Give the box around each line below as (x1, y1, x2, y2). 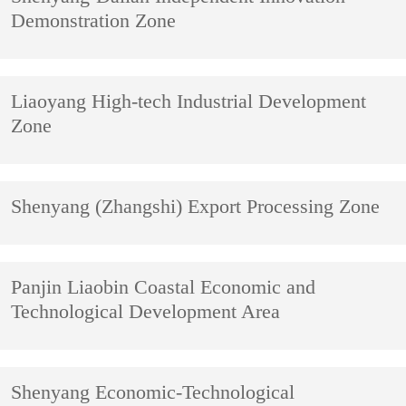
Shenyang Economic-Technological (11, 382, 295, 404)
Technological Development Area (11, 301, 281, 324)
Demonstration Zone (11, 10, 177, 33)
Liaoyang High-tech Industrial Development (11, 91, 367, 113)
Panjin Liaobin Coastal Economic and (11, 276, 316, 299)
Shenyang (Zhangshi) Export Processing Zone (11, 196, 381, 218)
